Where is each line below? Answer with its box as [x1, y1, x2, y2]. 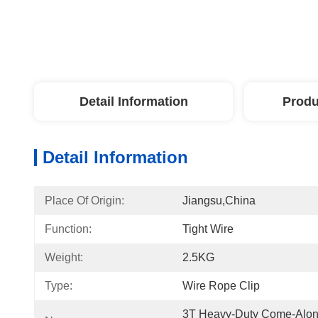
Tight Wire [182, 223, 234, 235]
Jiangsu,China [182, 194, 256, 207]
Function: [45, 223, 92, 235]
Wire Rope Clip [182, 280, 260, 292]
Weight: [45, 251, 83, 263]
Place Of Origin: [45, 194, 124, 207]
